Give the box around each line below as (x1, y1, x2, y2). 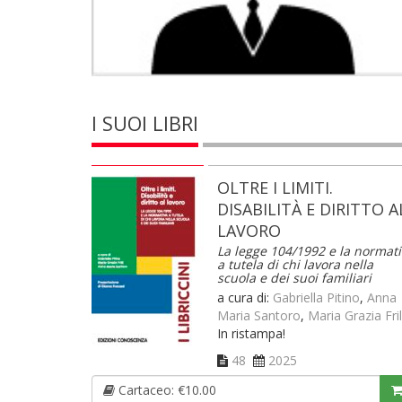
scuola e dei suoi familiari (217, 269, 371, 287)
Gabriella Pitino (273, 289, 360, 307)
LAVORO (217, 220, 281, 242)
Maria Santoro (217, 307, 301, 325)
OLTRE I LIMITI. (217, 177, 333, 199)
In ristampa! (217, 325, 285, 343)
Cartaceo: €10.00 (115, 381, 216, 399)
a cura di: (217, 289, 273, 307)
